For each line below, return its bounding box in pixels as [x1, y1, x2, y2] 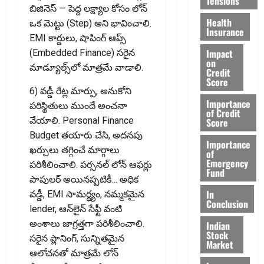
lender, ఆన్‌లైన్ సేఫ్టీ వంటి [29, 203, 122, 214]
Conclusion [206, 196, 248, 211]
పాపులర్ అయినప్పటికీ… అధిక [29, 173, 138, 185]
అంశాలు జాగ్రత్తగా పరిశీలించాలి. [29, 217, 144, 229]
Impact [206, 46, 233, 61]
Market [206, 237, 233, 252]
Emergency [206, 156, 248, 170]
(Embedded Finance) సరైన [29, 47, 135, 58]
